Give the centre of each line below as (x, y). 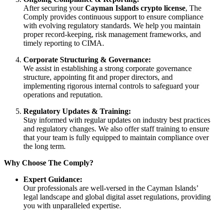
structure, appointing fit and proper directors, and (98, 77)
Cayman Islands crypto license (135, 8)
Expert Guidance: (53, 179)
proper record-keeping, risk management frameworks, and (112, 34)
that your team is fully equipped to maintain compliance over (116, 137)
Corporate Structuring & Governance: (87, 59)
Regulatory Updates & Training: (77, 111)
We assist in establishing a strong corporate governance (108, 68)
